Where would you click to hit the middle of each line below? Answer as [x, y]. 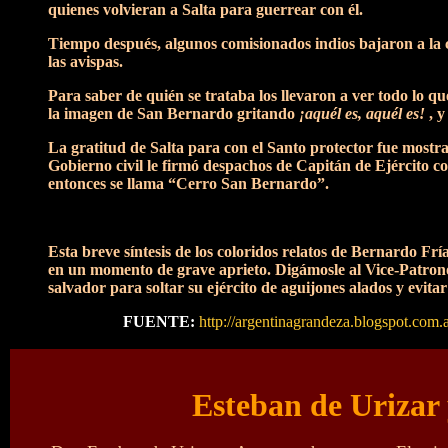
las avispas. [85, 61]
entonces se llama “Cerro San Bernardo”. [188, 183]
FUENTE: [160, 321]
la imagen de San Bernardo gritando [173, 113]
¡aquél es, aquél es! [362, 113]
